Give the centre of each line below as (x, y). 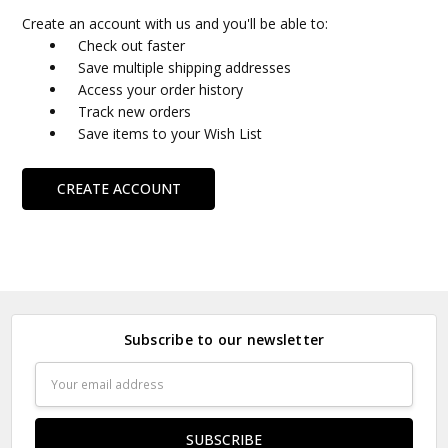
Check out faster (132, 46)
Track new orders (135, 112)
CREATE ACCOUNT (118, 188)
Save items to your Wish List (170, 134)
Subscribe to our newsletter (224, 340)
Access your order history (161, 90)
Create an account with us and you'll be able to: (175, 24)
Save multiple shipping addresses (185, 68)
